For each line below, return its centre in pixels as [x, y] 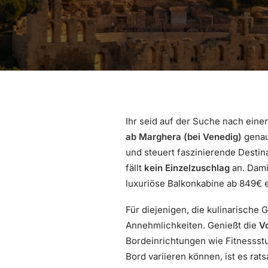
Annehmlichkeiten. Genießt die [192, 225]
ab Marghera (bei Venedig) [184, 137]
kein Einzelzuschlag [187, 168]
